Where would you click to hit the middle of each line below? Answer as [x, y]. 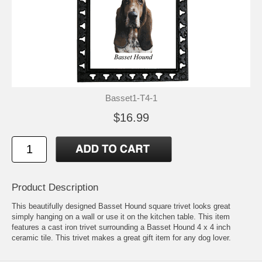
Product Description [55, 187]
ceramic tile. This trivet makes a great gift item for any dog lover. [121, 237]
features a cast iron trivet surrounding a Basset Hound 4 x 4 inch [121, 227]
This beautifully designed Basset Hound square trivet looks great [121, 206]
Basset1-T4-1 [131, 98]
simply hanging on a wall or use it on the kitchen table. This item [121, 216]
